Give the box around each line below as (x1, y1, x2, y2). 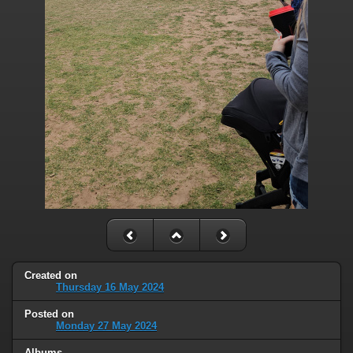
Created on (24, 269, 77, 281)
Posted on (24, 307, 74, 320)
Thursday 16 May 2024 (56, 281, 164, 293)
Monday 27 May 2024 (56, 319, 157, 332)
